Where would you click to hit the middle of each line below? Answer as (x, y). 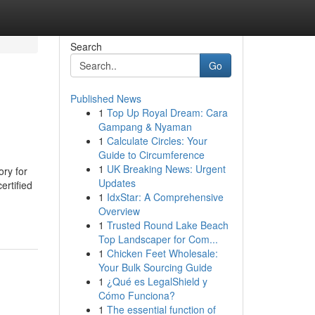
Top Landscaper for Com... (158, 239)
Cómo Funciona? (136, 295)
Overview (119, 211)
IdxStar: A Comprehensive (165, 197)
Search (86, 46)
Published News (105, 98)
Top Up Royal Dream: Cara (167, 112)
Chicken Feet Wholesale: (162, 253)
